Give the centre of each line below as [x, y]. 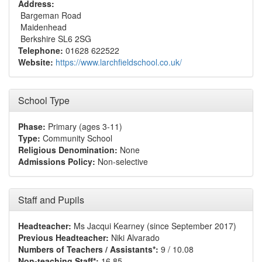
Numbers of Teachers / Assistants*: [88, 249]
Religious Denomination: [68, 150]
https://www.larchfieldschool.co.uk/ [119, 62]
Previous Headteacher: [63, 237]
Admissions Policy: [57, 161]
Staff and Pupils [51, 200]
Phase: [32, 126]
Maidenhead [42, 27]
